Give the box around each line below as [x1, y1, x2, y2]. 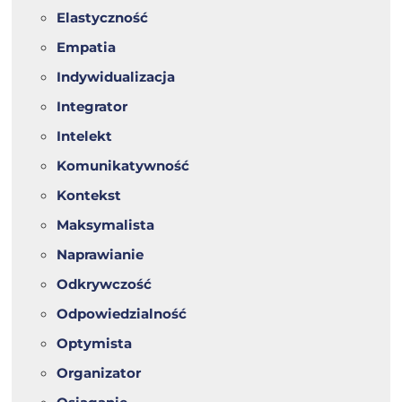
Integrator [57, 98, 128, 116]
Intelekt [57, 127, 113, 145]
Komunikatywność [57, 157, 190, 175]
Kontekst [57, 187, 122, 205]
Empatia [57, 39, 117, 57]
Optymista [57, 335, 133, 353]
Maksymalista [57, 216, 155, 234]
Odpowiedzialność [57, 305, 188, 323]
